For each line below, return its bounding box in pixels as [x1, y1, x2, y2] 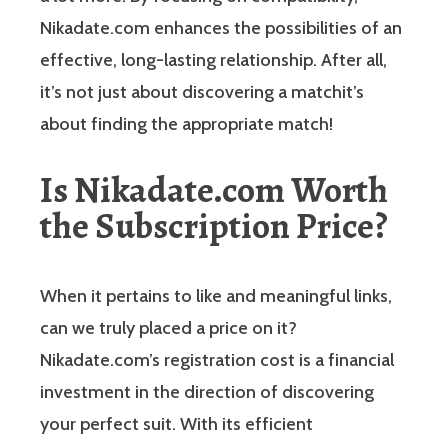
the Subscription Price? [40, 200, 388, 250]
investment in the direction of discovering [40, 380, 374, 403]
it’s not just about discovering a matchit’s [40, 80, 364, 103]
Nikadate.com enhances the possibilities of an [40, 16, 402, 39]
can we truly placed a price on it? [40, 316, 297, 339]
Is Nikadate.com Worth [40, 164, 388, 214]
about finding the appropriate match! [40, 112, 333, 135]
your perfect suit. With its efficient [40, 412, 313, 435]
